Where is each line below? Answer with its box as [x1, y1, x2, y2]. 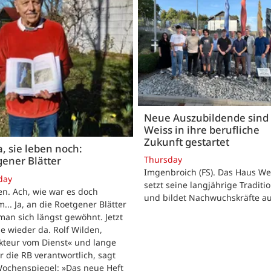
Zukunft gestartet [144, 134, 229, 149]
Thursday [144, 153, 182, 165]
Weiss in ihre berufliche [144, 122, 260, 137]
